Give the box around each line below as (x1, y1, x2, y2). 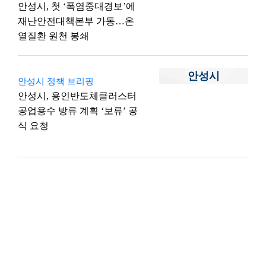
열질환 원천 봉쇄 (18, 31, 89, 41)
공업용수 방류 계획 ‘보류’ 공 (18, 106, 138, 116)
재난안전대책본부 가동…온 (18, 16, 134, 26)
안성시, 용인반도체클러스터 (18, 91, 137, 101)
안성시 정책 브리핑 (18, 77, 94, 86)
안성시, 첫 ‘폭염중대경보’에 (18, 1, 135, 11)
